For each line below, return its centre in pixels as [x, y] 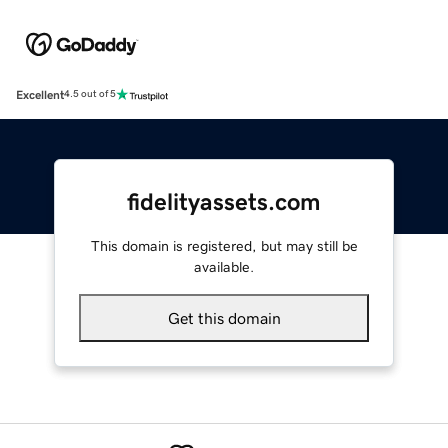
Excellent [40, 94]
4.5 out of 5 [90, 94]
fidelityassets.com [224, 201]
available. [224, 266]
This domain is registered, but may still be [224, 245]
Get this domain [224, 317]
